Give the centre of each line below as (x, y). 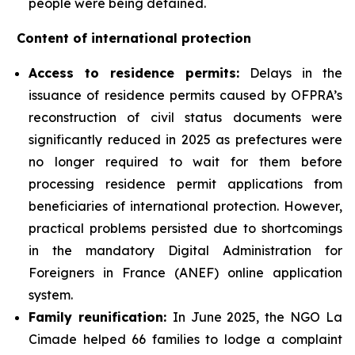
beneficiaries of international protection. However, (185, 206)
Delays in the (291, 73)
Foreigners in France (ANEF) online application (185, 272)
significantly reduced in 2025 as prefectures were (185, 139)
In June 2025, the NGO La (258, 317)
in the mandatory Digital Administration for (185, 250)
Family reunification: (101, 317)
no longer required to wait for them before (185, 161)
